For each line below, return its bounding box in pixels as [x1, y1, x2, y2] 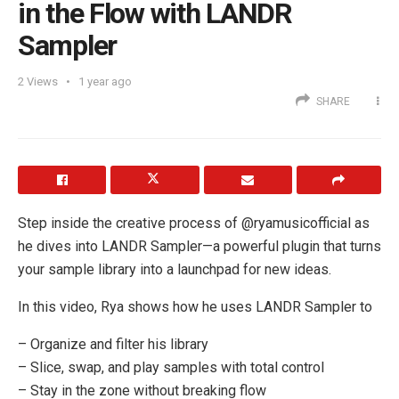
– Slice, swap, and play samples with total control [18, 359, 324, 377]
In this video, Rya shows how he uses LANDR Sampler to [18, 298, 372, 316]
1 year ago [78, 75, 132, 89]
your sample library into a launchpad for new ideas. [18, 261, 331, 279]
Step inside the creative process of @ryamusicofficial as [18, 215, 370, 232]
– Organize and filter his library [18, 336, 208, 354]
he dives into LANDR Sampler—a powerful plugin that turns [18, 238, 381, 256]
